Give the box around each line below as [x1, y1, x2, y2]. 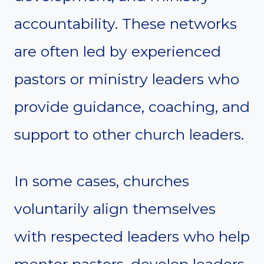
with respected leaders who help [14, 227, 250, 245]
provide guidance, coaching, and [14, 97, 250, 115]
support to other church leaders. [14, 125, 244, 143]
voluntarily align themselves [14, 199, 216, 217]
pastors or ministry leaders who [14, 70, 239, 88]
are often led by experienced [14, 42, 221, 60]
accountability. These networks [14, 14, 237, 32]
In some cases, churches [14, 171, 189, 190]
